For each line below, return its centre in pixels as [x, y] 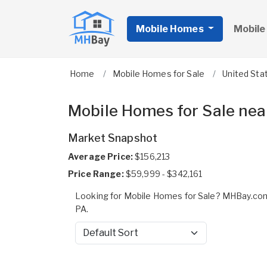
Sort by [89, 238]
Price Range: [96, 174]
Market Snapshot [113, 138]
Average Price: [100, 156]
